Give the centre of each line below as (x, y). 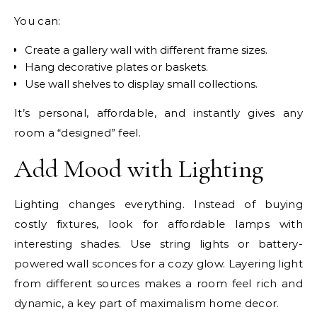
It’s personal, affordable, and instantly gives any (158, 113)
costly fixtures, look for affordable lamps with (158, 224)
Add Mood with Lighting (139, 168)
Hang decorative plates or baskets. (116, 67)
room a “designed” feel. (77, 132)
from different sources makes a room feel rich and (158, 283)
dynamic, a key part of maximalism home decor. (147, 303)
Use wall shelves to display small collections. (141, 83)
